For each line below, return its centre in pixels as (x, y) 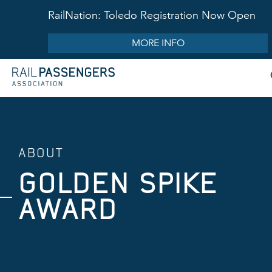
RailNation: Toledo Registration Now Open (152, 15)
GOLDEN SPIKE (118, 183)
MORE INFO (158, 43)
